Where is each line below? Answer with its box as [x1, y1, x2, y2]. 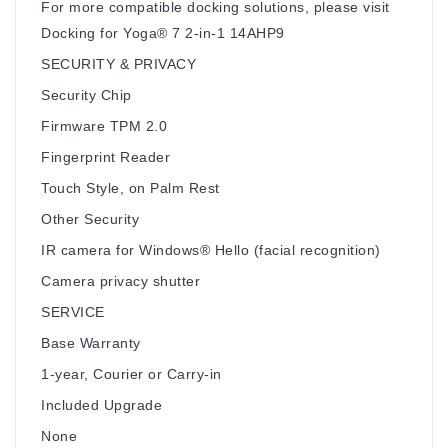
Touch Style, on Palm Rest [41, 179, 220, 196]
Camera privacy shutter [41, 272, 200, 289]
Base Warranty [41, 334, 141, 351]
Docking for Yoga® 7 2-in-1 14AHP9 [41, 24, 285, 41]
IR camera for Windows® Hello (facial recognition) [41, 241, 381, 258]
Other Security [41, 210, 139, 227]
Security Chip [41, 86, 132, 103]
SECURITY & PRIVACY [41, 55, 196, 72]
